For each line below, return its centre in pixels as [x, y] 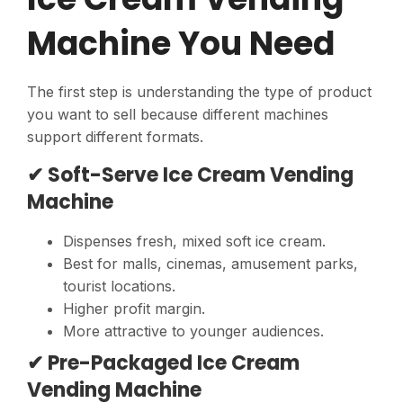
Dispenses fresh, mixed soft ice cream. [194, 241]
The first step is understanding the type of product [199, 92]
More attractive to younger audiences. [193, 331]
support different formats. [115, 137]
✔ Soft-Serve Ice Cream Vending [190, 175]
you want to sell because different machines [178, 115]
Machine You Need [181, 44]
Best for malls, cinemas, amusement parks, [210, 263]
